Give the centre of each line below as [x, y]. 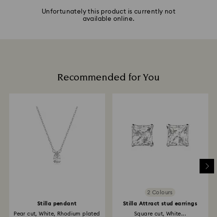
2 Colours [160, 192]
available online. [108, 19]
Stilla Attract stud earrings [160, 204]
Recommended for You [108, 78]
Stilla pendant [57, 204]
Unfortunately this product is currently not [108, 12]
